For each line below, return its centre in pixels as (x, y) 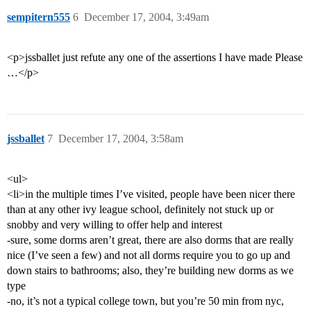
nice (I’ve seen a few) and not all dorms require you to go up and (149, 255)
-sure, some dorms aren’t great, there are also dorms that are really (150, 240)
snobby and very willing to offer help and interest (115, 225)
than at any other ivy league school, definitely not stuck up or (140, 210)
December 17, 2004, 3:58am (121, 139)
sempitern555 (39, 17)
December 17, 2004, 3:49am (146, 17)
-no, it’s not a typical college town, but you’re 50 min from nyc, (145, 301)
